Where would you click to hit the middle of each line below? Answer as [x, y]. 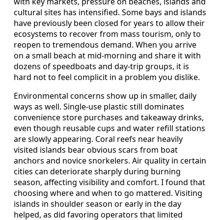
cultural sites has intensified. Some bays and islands [110, 13]
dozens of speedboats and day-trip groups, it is [101, 67]
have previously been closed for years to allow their [109, 23]
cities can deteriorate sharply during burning [97, 172]
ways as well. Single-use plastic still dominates [99, 107]
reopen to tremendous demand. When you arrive [105, 45]
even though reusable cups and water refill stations [110, 128]
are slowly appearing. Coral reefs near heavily [98, 139]
